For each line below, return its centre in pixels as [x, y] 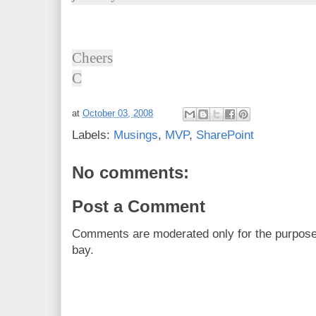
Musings [136, 135]
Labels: [93, 135]
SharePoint [225, 135]
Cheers [92, 58]
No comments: [130, 172]
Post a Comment [139, 206]
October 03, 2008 [118, 114]
